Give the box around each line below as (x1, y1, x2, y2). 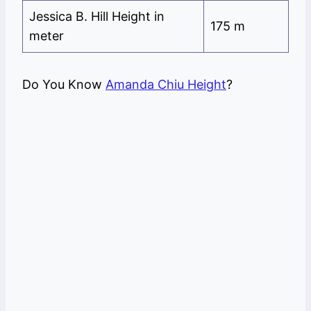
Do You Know (22, 77, 106, 92)
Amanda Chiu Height (106, 77, 226, 92)
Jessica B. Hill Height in (29, 9, 165, 24)
